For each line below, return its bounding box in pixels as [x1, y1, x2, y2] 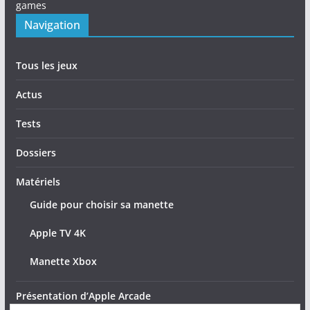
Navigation [24, 17, 80, 33]
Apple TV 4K [29, 226, 86, 239]
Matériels [15, 174, 60, 188]
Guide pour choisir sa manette [29, 197, 174, 211]
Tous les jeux [15, 58, 77, 72]
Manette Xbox [29, 254, 97, 268]
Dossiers [15, 145, 56, 159]
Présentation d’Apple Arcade [15, 289, 151, 302]
